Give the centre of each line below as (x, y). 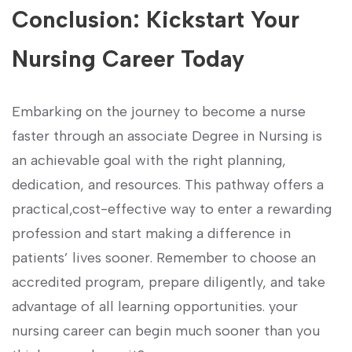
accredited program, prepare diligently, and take (169, 282)
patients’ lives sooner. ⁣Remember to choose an (164, 257)
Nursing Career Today (128, 58)
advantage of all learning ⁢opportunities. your (155, 306)
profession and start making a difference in (151, 233)
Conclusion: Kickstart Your (156, 19)
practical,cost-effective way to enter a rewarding (172, 209)
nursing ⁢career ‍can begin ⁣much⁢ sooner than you (166, 330)
